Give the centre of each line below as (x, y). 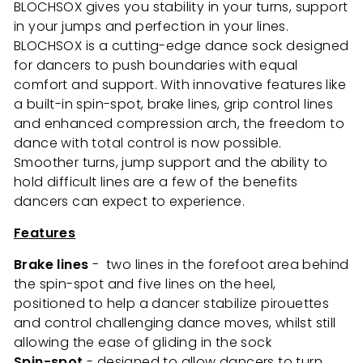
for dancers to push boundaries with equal (156, 66)
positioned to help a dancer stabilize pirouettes (172, 304)
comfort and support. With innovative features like (180, 85)
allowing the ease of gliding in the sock (143, 343)
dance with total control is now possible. (148, 143)
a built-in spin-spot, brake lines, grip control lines (174, 105)
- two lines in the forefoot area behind (219, 265)
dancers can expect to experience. (130, 202)
